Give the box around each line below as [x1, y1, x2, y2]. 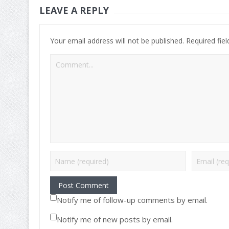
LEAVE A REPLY [39, 4, 109, 17]
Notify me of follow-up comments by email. [56, 195, 208, 205]
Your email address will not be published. [50, 36, 184, 46]
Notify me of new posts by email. [56, 214, 173, 225]
